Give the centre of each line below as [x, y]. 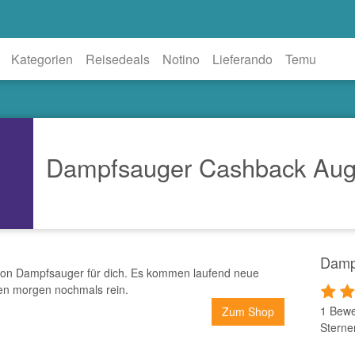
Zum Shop [248, 311]
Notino [181, 59]
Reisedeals [118, 59]
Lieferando [243, 59]
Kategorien [42, 59]
